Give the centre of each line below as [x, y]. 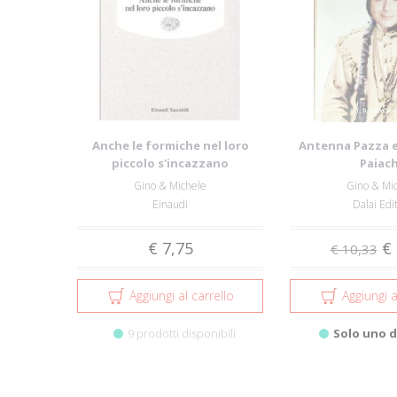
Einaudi [170, 204]
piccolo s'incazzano [170, 163]
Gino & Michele [170, 186]
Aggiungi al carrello [181, 296]
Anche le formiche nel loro [170, 145]
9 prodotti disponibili [182, 333]
